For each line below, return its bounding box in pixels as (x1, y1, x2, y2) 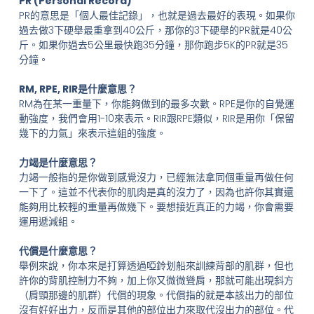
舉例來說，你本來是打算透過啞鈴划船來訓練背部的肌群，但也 (18, 259, 294, 273)
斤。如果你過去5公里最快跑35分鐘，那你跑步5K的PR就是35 (18, 38, 288, 53)
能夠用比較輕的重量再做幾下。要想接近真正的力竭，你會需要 (18, 200, 294, 214)
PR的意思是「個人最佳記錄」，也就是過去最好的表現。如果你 (18, 8, 295, 23)
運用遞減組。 (18, 214, 78, 229)
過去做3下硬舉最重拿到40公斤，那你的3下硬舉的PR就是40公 (18, 23, 292, 38)
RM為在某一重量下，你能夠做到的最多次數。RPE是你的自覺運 (18, 97, 294, 111)
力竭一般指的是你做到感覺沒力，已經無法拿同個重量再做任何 (18, 170, 294, 185)
